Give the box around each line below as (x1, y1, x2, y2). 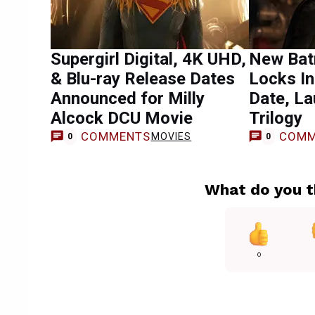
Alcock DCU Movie (51, 108, 193, 128)
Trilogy (249, 108, 302, 128)
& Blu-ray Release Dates (51, 69, 235, 89)
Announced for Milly (51, 89, 205, 108)
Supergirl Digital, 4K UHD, (51, 49, 246, 69)
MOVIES (150, 130, 192, 142)
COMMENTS (80, 129, 151, 143)
